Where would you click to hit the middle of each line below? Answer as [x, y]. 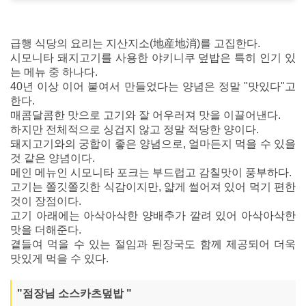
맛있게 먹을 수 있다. [59, 259]
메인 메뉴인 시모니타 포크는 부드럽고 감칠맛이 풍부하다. [151, 173]
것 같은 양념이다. [53, 158]
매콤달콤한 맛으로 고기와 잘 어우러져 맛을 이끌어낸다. [145, 115]
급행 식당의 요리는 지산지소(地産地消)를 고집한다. [135, 44]
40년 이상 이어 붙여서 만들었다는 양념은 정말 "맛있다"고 [153, 87]
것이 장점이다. [46, 201]
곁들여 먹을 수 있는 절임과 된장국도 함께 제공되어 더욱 [153, 245]
